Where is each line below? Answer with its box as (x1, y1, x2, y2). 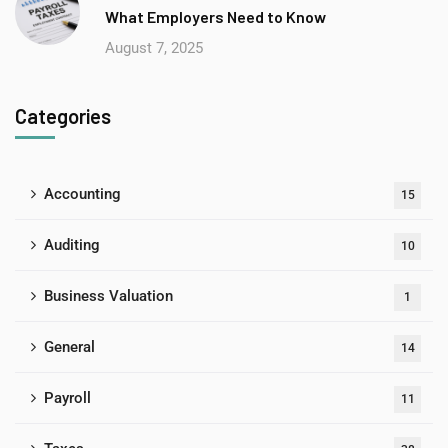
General (44, 337, 95, 356)
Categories (15, 103, 111, 128)
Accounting (44, 184, 121, 203)
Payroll (44, 388, 91, 407)
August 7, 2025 (105, 38, 203, 57)
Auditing (44, 235, 100, 254)
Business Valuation (44, 286, 173, 305)
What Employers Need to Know (105, 6, 326, 26)
